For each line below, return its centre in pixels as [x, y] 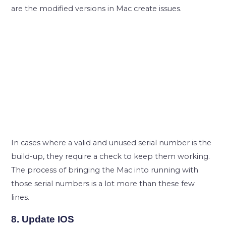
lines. [20, 198]
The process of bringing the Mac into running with [105, 171]
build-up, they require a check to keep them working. [111, 157]
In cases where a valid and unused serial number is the [111, 144]
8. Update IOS [43, 219]
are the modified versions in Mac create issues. [97, 9]
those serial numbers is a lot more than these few [103, 184]
